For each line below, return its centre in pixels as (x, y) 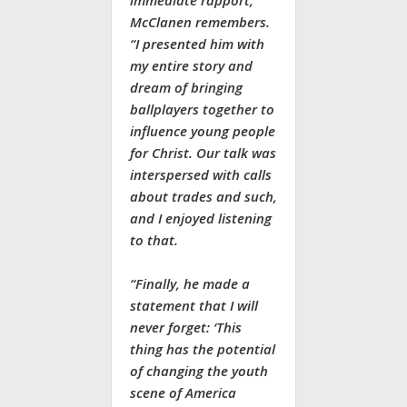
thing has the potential (203, 349)
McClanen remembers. (200, 22)
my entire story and (191, 66)
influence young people (203, 131)
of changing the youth (199, 371)
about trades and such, (203, 197)
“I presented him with (197, 44)
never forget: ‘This (186, 328)
